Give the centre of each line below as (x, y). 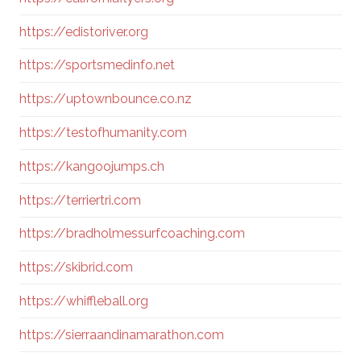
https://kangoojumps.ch (92, 166)
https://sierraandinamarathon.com (122, 334)
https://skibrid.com (76, 268)
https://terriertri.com (80, 200)
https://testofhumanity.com (103, 132)
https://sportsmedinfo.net (97, 65)
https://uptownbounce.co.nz (106, 99)
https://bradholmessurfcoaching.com (132, 234)
